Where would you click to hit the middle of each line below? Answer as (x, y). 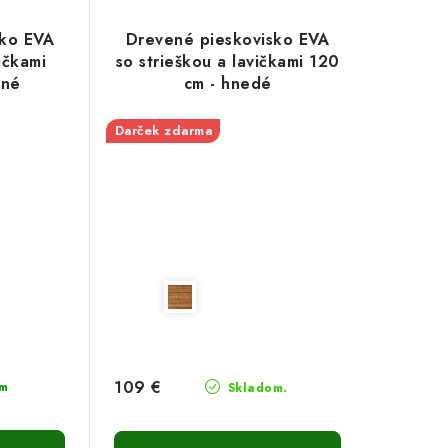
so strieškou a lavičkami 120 (227, 61)
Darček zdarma (163, 130)
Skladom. (255, 388)
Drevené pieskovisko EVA (227, 39)
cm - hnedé (227, 83)
